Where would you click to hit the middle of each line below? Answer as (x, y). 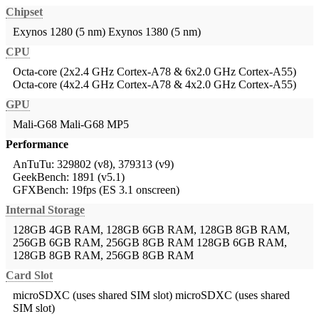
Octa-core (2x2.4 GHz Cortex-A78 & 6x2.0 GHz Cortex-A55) (155, 72)
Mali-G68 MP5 (94, 125)
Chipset (24, 12)
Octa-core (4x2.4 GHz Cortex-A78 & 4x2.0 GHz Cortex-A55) (155, 85)
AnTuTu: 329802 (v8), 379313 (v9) (93, 164)
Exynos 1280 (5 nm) (59, 32)
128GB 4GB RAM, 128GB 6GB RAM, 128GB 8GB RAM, (151, 230)
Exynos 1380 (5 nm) (155, 32)
